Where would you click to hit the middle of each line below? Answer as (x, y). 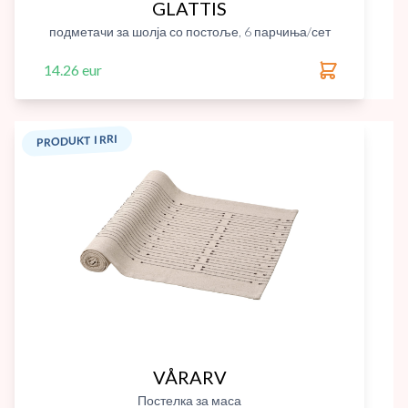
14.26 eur (73, 70)
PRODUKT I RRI (77, 141)
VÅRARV (189, 377)
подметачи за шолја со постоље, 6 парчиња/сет (189, 31)
